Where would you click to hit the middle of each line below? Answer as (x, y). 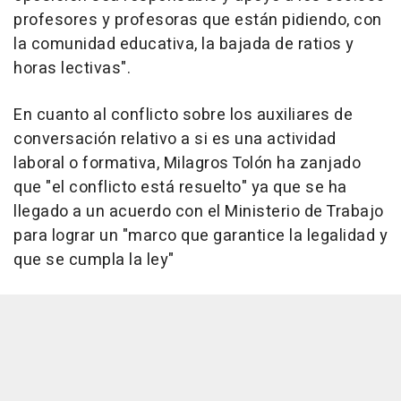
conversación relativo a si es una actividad (175, 140)
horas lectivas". (72, 69)
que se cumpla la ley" (94, 260)
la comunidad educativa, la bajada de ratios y (184, 45)
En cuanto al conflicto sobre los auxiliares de (183, 115)
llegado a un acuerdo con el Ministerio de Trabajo (199, 212)
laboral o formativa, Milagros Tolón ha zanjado (187, 164)
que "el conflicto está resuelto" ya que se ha (180, 188)
